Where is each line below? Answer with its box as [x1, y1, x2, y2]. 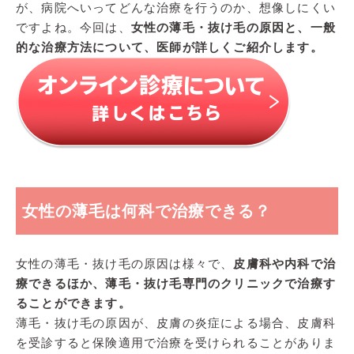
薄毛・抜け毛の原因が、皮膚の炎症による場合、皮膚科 [16, 314, 336, 330]
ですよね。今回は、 [16, 19, 131, 35]
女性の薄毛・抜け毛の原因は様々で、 [16, 255, 234, 271]
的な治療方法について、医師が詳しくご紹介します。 [16, 39, 323, 55]
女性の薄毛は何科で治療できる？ [22, 201, 271, 220]
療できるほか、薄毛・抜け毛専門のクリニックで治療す [16, 275, 336, 291]
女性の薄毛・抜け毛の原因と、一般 [130, 19, 337, 35]
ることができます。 [16, 295, 131, 311]
